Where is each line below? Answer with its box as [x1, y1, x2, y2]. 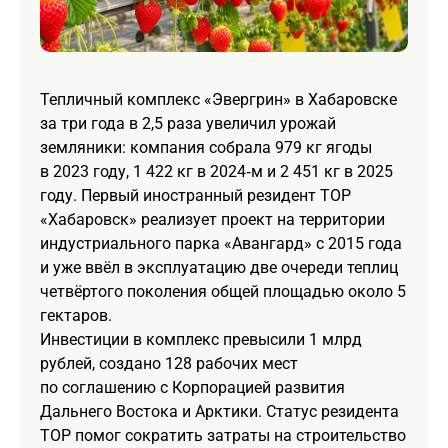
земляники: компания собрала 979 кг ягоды [40, 137, 372, 157]
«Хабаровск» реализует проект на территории [40, 209, 385, 229]
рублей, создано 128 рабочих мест [40, 353, 298, 373]
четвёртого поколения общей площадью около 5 [40, 281, 406, 301]
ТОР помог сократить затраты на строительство [40, 425, 406, 445]
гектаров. [40, 305, 112, 325]
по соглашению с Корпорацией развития [40, 377, 345, 397]
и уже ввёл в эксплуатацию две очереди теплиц [40, 257, 398, 277]
